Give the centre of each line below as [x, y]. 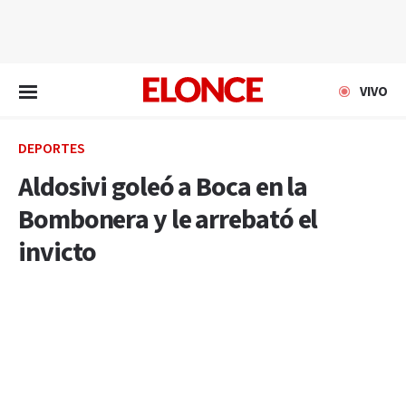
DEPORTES [52, 149]
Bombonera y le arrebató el [168, 220]
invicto [58, 253]
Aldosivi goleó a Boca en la [163, 188]
